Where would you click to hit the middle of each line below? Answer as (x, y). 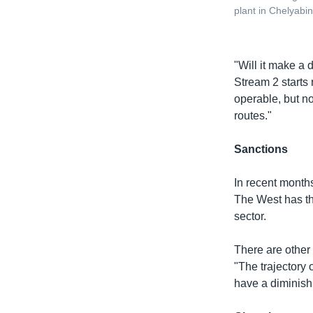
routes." (253, 115)
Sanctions (261, 149)
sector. (250, 216)
